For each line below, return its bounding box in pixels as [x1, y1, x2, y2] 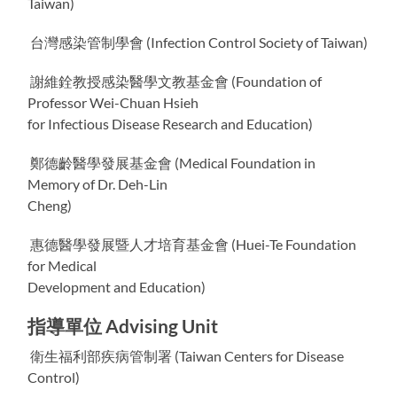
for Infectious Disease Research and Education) [27, 114, 314, 132]
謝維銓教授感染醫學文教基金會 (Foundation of [27, 72, 323, 90]
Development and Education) [27, 277, 206, 295]
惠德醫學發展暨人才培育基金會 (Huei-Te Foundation [27, 235, 357, 253]
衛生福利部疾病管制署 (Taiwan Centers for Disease [27, 346, 345, 364]
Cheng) [27, 196, 73, 214]
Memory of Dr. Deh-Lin [27, 175, 168, 192]
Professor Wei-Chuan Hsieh [27, 93, 199, 111]
